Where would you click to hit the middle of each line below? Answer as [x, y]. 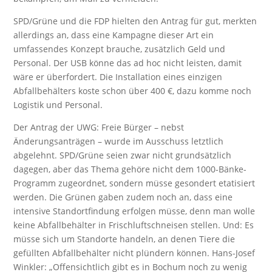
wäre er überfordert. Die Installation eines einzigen [118, 77]
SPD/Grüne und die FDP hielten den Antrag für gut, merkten [135, 21]
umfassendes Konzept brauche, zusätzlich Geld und [120, 49]
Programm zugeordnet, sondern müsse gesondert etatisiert [134, 183]
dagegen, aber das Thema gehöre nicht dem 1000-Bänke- [130, 169]
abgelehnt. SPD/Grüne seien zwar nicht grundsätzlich [123, 155]
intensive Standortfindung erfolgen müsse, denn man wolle [134, 211]
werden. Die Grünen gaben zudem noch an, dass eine [123, 197]
